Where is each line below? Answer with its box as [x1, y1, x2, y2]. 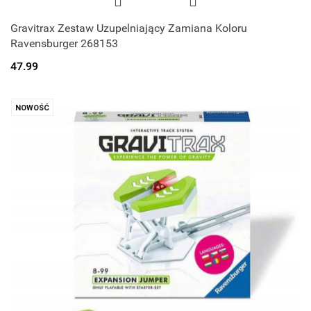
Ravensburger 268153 [10, 36, 118, 50]
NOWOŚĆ [15, 103, 49, 113]
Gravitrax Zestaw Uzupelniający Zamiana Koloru [10, 21, 247, 35]
